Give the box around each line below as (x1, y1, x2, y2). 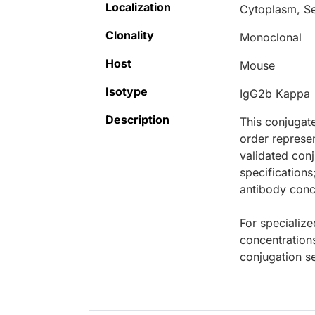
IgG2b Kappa (240, 86, 311, 101)
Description (105, 112, 169, 127)
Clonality (105, 28, 154, 43)
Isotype (105, 84, 148, 99)
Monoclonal (240, 30, 302, 45)
